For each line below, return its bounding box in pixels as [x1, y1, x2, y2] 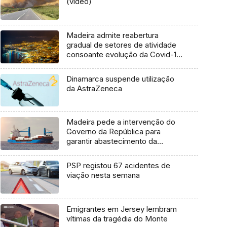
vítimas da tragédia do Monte [66, 213, 168, 223]
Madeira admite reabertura [66, 30, 159, 40]
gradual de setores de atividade [66, 40, 176, 50]
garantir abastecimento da [66, 136, 157, 146]
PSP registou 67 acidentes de [66, 161, 170, 171]
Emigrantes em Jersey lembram [66, 204, 177, 214]
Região [66, 146, 91, 156]
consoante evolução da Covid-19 [66, 49, 181, 59]
